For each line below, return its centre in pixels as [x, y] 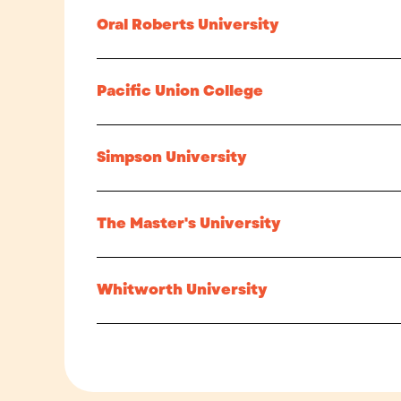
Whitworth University [182, 290]
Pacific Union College [180, 91]
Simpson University [172, 158]
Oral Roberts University [188, 25]
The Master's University [189, 224]
